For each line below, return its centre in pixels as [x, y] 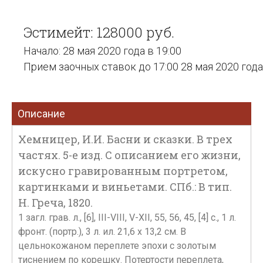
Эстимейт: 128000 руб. [99, 32]
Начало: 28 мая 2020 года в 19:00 [102, 51]
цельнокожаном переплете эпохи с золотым [117, 246]
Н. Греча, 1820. [55, 203]
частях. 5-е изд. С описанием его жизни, [129, 155]
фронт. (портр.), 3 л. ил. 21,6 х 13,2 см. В [102, 232]
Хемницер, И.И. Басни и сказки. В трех [125, 139]
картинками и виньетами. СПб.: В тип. [125, 187]
